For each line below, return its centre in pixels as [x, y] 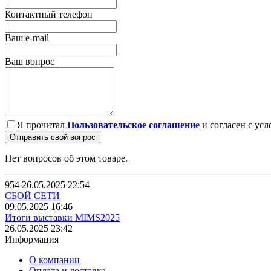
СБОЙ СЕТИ [32, 195]
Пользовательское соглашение [133, 125]
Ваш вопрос [30, 61]
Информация [32, 239]
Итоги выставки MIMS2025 [62, 217]
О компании [54, 260]
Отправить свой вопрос [53, 137]
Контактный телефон [49, 14]
